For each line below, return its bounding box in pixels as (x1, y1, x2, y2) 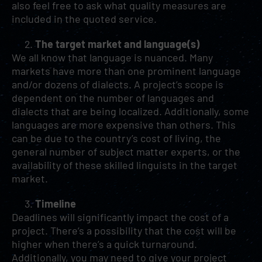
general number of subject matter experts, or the (12, 145, 240, 158)
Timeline (35, 197, 76, 210)
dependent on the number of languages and (12, 91, 214, 104)
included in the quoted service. (12, 12, 157, 25)
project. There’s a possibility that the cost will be (12, 224, 236, 237)
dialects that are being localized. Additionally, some (12, 105, 249, 118)
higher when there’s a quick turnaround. (12, 237, 197, 250)
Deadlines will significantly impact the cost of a (12, 211, 229, 223)
